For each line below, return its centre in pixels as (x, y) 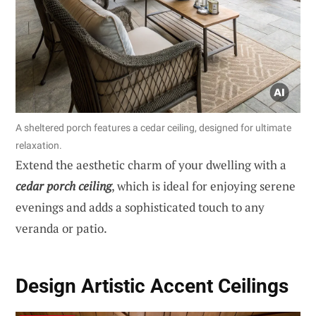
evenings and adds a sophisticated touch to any (140, 207)
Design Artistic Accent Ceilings (152, 286)
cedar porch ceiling (63, 186)
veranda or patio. (61, 228)
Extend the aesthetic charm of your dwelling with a (151, 164)
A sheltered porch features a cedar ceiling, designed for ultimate (153, 127)
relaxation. (39, 145)
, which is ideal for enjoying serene (203, 186)
